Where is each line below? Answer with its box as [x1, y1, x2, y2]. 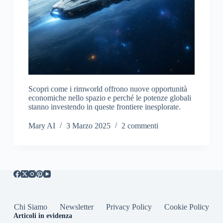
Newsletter [59, 203, 94, 212]
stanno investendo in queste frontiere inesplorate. [28, 103, 181, 111]
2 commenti [121, 121, 158, 130]
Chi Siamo [13, 203, 47, 212]
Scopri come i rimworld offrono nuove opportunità [28, 85, 187, 94]
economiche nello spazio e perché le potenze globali [28, 94, 191, 103]
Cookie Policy [164, 203, 209, 212]
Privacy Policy [106, 203, 152, 212]
